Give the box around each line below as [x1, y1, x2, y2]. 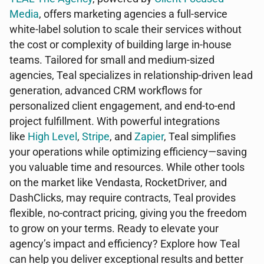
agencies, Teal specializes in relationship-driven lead [9, 70, 253, 81]
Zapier [134, 131, 164, 143]
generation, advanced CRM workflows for [9, 85, 202, 97]
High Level [28, 131, 77, 143]
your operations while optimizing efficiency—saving [9, 146, 247, 158]
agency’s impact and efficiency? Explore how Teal [9, 238, 240, 250]
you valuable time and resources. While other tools [9, 161, 245, 173]
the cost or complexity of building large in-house [9, 39, 232, 51]
